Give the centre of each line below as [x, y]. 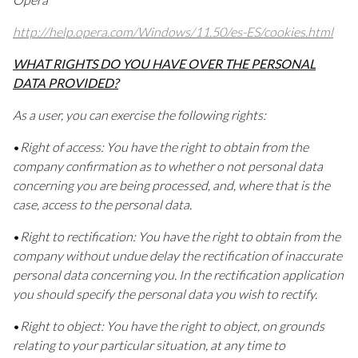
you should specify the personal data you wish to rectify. [165, 294]
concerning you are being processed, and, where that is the [171, 185]
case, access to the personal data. [102, 205]
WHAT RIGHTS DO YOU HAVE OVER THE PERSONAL [164, 64]
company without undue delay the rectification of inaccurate [177, 256]
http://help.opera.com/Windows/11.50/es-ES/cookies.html [173, 32]
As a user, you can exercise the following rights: [139, 115]
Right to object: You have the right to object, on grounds [172, 326]
